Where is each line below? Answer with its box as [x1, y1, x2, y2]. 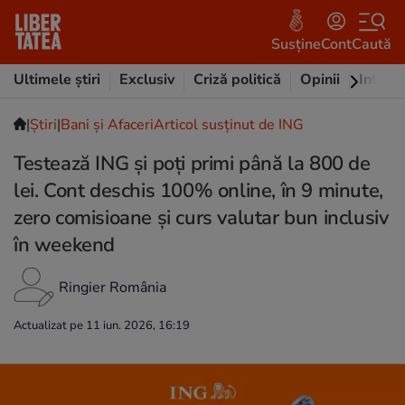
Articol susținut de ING [154, 115, 304, 135]
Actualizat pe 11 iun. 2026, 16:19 [14, 317, 190, 334]
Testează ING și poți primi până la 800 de [14, 150, 371, 177]
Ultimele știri [14, 70, 100, 89]
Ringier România [59, 278, 166, 297]
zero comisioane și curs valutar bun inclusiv [14, 204, 389, 231]
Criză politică [193, 70, 281, 89]
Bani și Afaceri [61, 115, 154, 135]
